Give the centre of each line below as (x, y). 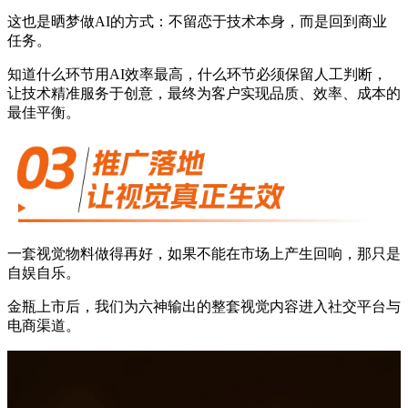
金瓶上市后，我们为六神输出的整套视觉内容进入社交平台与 (204, 306)
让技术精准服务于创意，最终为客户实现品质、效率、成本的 (204, 93)
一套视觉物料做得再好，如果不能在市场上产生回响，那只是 (204, 253)
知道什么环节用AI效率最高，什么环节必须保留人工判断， (197, 74)
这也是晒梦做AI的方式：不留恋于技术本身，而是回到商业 (197, 21)
